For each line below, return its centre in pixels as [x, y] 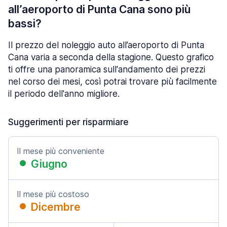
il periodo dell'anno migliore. [64, 94]
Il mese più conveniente [61, 151]
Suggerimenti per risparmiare [68, 122]
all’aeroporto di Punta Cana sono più [99, 9]
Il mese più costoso [53, 194]
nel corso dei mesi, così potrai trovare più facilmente [112, 82]
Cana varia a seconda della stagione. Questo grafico [111, 57]
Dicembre [56, 207]
